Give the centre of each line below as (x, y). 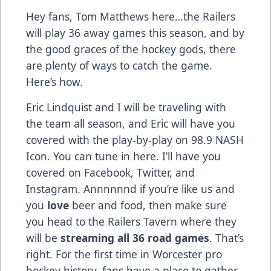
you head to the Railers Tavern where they (131, 221)
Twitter (153, 172)
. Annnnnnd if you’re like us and (156, 188)
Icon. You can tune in (80, 156)
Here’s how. (54, 81)
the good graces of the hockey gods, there (131, 49)
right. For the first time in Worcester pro (124, 254)
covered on (55, 172)
